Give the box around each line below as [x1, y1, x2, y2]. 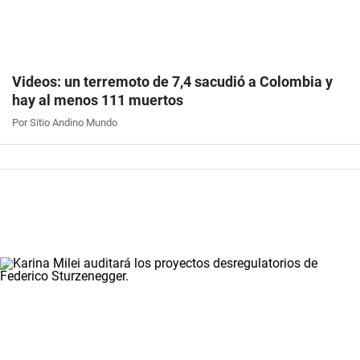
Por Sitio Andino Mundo [12, 116, 117, 129]
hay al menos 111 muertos [12, 91, 183, 108]
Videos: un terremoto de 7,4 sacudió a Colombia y [12, 72, 333, 90]
